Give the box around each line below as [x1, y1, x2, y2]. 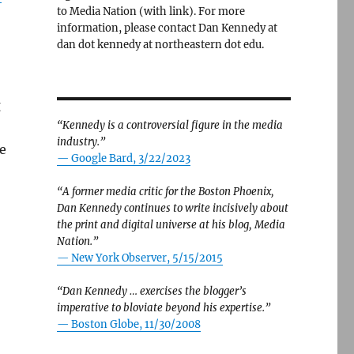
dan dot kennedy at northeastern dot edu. [56, 38, 264, 51]
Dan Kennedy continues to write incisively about [56, 201, 288, 215]
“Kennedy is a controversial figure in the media [56, 119, 283, 132]
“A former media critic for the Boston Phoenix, [56, 185, 274, 198]
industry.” [56, 135, 105, 149]
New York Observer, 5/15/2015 [70, 251, 223, 265]
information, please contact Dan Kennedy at [56, 21, 277, 35]
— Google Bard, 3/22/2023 [56, 152, 190, 165]
